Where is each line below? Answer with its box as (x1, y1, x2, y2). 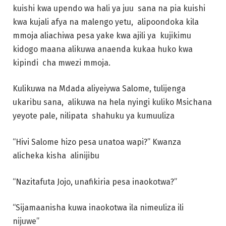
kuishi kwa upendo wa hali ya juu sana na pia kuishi (13, 3, 205, 13)
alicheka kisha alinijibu (13, 150, 101, 160)
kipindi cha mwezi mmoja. (13, 58, 112, 68)
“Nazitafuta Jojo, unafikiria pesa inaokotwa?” (13, 177, 179, 187)
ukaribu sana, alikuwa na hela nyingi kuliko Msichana (13, 97, 212, 107)
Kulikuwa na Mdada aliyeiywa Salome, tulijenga (13, 84, 186, 94)
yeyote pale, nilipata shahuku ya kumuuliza (13, 111, 177, 121)
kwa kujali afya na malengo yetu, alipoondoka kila (13, 17, 199, 27)
